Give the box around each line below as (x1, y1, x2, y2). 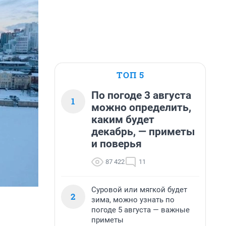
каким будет (91, 114, 154, 126)
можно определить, (91, 101, 191, 114)
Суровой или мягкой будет (91, 185, 187, 194)
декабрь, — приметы (91, 126, 195, 138)
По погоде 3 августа (91, 89, 191, 101)
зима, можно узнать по (91, 195, 175, 204)
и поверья (91, 138, 142, 150)
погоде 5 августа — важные (91, 205, 190, 214)
